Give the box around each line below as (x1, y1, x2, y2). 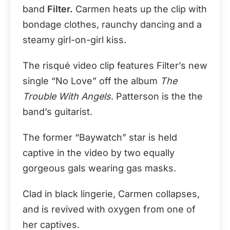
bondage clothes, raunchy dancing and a (23, 19, 202, 30)
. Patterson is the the (111, 91, 203, 102)
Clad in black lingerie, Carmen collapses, (23, 188, 200, 199)
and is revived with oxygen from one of (23, 204, 196, 215)
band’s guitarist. (23, 106, 92, 117)
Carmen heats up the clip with (73, 4, 207, 14)
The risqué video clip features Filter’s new (23, 60, 207, 71)
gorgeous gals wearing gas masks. (23, 163, 176, 174)
